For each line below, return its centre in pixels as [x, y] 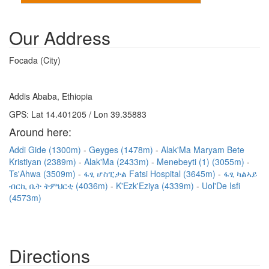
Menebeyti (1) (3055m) [202, 162]
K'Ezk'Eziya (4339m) [156, 186]
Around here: [40, 131]
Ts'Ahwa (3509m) [44, 174]
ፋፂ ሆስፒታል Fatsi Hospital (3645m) [151, 174]
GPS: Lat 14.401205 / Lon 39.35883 [78, 114]
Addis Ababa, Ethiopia [51, 96]
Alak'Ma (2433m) [118, 162]
